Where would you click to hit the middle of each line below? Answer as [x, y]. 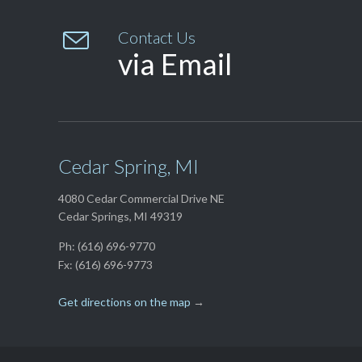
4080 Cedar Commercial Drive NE [141, 198]
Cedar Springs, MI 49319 [120, 216]
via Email [175, 64]
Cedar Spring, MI [128, 166]
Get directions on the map [124, 301]
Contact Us [157, 37]
